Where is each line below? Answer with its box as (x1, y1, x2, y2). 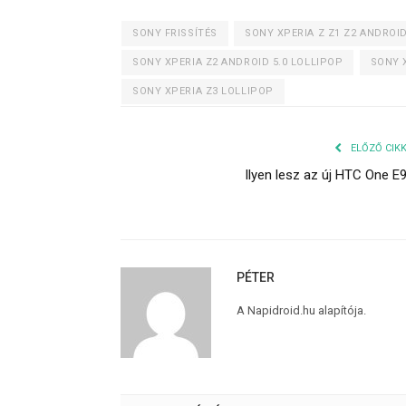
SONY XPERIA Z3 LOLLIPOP (132, 85, 274, 98)
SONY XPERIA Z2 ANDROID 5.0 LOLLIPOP (132, 56, 343, 69)
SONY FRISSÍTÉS (132, 27, 217, 40)
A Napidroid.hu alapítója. (237, 304, 366, 318)
